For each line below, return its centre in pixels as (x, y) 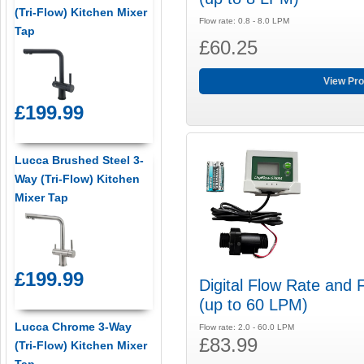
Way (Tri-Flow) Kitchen (77, 179)
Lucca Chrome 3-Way (73, 327)
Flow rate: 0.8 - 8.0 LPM (245, 21)
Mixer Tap (41, 198)
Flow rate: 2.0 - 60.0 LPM (247, 327)
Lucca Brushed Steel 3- (79, 160)
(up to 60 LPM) (254, 304)
